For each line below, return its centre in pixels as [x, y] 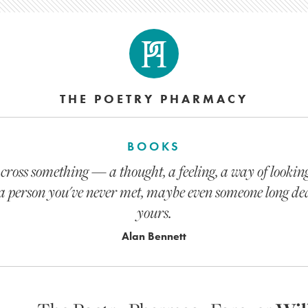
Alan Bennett [154, 236]
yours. [154, 212]
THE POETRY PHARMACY [154, 99]
